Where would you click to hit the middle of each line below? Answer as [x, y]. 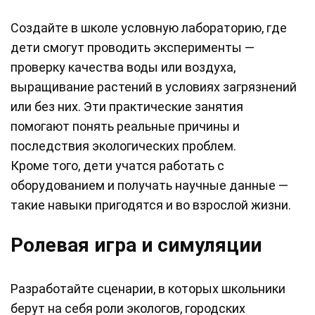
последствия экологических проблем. [123, 146]
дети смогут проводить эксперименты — [133, 48]
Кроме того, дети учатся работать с [117, 166]
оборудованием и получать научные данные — [149, 186]
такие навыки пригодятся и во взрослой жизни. [151, 205]
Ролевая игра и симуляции [136, 245]
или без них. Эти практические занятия [127, 107]
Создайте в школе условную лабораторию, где [149, 28]
